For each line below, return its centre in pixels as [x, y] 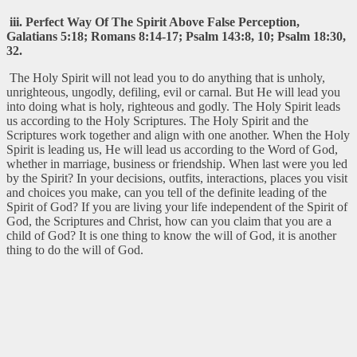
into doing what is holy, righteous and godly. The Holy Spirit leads [173, 106]
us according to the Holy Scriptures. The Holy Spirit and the [157, 120]
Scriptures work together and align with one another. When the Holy [178, 135]
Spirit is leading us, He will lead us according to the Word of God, [172, 149]
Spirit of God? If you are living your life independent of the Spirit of [177, 206]
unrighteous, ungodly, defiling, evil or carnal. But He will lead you [173, 92]
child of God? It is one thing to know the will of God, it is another [171, 235]
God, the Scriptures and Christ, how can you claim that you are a [169, 221]
